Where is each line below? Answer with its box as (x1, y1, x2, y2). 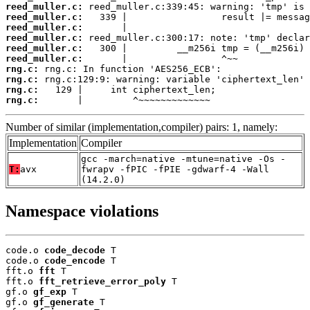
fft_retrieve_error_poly (39, 275, 166, 286)
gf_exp (33, 286, 66, 297)
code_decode (44, 244, 105, 255)
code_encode (44, 255, 105, 266)
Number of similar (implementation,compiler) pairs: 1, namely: (6, 121, 277, 134)
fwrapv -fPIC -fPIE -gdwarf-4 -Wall (81, 164, 269, 175)
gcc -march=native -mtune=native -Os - (81, 154, 286, 165)
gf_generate (33, 296, 94, 307)
